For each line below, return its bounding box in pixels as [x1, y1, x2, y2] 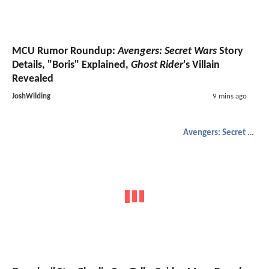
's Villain [183, 59, 220, 71]
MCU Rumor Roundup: [12, 45, 118, 57]
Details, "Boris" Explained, [12, 59, 131, 71]
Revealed [12, 73, 53, 85]
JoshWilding [12, 92, 50, 100]
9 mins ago [212, 92, 247, 100]
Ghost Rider [131, 59, 183, 71]
